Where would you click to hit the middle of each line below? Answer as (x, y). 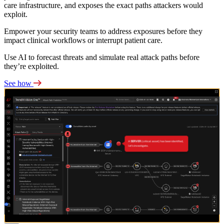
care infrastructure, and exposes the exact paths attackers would (103, 5)
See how (19, 83)
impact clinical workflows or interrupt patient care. (83, 40)
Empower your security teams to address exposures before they (103, 31)
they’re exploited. (31, 66)
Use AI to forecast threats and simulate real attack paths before (102, 57)
